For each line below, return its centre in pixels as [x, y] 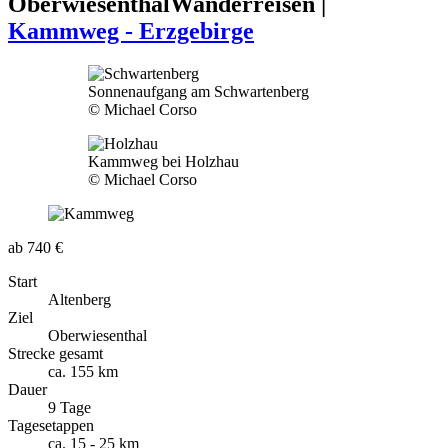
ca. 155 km [83, 371]
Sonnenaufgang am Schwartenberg [198, 91]
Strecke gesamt [55, 353]
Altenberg [79, 299]
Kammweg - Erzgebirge [131, 30]
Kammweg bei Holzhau [163, 161]
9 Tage [69, 407]
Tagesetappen [51, 425]
